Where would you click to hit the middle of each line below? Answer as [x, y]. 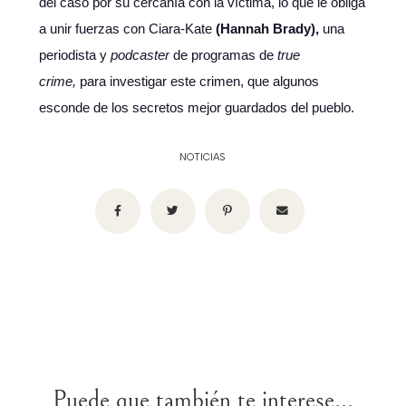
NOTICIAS [203, 157]
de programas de [223, 55]
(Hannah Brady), [267, 29]
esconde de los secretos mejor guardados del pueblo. [196, 107]
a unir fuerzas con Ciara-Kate [127, 29]
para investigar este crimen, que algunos [197, 81]
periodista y [74, 55]
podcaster [140, 55]
